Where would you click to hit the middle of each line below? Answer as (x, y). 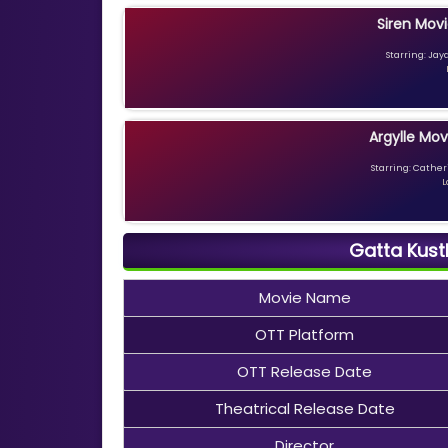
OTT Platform (305, 334)
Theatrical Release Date (304, 408)
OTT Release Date (305, 371)
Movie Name (304, 297)
